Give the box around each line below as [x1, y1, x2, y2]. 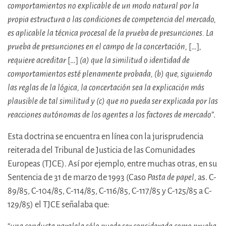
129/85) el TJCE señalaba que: [8, 200, 109, 210]
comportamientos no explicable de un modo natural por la [8, 1, 199, 11]
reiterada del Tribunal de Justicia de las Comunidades [8, 145, 195, 155]
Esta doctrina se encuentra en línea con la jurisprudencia [8, 132, 203, 142]
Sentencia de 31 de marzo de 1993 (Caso [8, 173, 147, 183]
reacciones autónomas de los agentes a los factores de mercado [8, 110, 211, 120]
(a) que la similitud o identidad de [80, 55, 190, 66]
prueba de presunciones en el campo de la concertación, [8, 42, 189, 52]
